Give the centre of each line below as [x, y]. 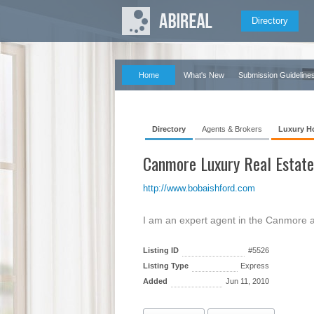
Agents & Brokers [232, 129]
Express [255, 266]
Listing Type [166, 266]
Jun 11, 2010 [247, 281]
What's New [204, 75]
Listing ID [161, 250]
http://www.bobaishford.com [199, 188]
